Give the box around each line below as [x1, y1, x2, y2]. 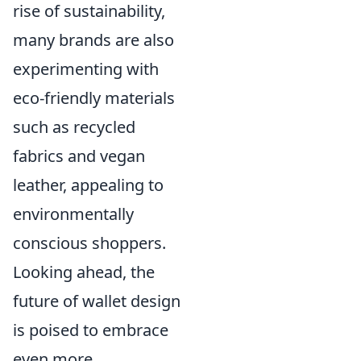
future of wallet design [13, 290, 180, 312]
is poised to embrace [13, 319, 168, 341]
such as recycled [13, 116, 135, 138]
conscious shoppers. [13, 232, 166, 254]
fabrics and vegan [13, 145, 145, 167]
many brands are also [13, 29, 174, 51]
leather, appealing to [13, 174, 164, 196]
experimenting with [13, 58, 159, 80]
